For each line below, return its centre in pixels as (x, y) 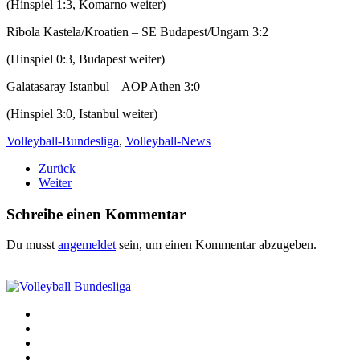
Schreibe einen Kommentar (96, 214)
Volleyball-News (168, 141)
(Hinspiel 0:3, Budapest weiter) (86, 59)
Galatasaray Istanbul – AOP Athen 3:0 (103, 86)
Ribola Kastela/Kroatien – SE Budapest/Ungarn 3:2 (137, 32)
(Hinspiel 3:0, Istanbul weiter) (82, 114)
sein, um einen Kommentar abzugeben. (216, 245)
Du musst (32, 245)
